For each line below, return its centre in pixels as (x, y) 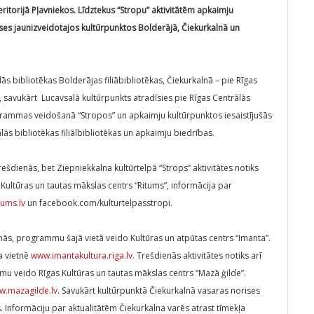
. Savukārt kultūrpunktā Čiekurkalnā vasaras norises (159, 291)
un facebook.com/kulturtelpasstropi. (99, 203)
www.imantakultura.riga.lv (82, 256)
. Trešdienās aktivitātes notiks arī (197, 256)
